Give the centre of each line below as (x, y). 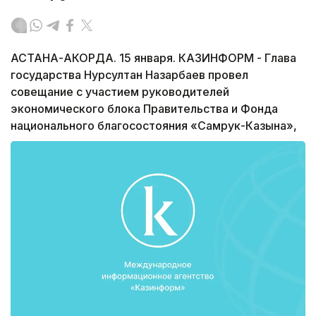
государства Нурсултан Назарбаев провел (129, 75)
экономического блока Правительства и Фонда (144, 109)
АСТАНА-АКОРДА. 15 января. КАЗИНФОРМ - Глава (153, 58)
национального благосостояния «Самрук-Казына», (154, 126)
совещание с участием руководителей (120, 92)
